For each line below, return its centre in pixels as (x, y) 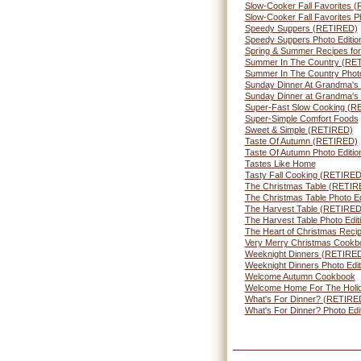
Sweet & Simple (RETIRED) (299, 130)
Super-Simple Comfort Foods (301, 118)
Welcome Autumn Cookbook (300, 276)
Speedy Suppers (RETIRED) (301, 28)
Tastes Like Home (280, 164)
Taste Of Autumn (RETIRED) (301, 141)
